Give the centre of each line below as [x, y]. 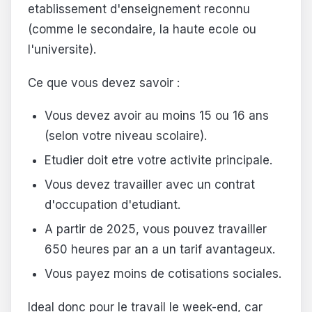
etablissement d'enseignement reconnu [139, 9]
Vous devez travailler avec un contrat [149, 185]
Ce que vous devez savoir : [104, 83]
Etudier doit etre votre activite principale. [158, 161]
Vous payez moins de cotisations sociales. [163, 274]
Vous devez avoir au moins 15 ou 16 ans [156, 116]
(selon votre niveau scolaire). [125, 136]
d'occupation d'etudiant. [112, 205]
